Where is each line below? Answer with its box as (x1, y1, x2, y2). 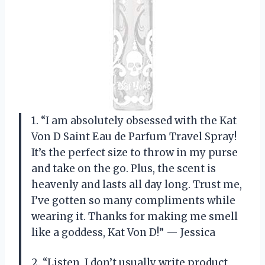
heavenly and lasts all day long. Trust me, (31, 177, 242, 191)
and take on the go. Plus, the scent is (31, 161, 216, 175)
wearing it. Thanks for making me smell (31, 209, 238, 223)
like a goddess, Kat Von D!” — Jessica (31, 225, 215, 239)
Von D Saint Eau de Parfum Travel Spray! (31, 130, 237, 143)
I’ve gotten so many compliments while (31, 193, 235, 207)
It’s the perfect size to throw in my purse (31, 146, 238, 159)
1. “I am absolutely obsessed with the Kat (31, 114, 237, 127)
